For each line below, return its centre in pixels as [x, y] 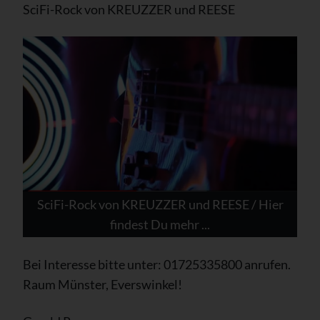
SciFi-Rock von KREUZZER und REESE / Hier [160, 204]
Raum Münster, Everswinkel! [102, 284]
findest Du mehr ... [160, 224]
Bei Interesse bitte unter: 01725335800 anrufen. [157, 264]
